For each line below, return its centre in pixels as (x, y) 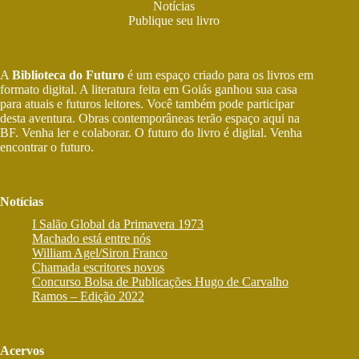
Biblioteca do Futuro (68, 75)
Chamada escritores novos (98, 268)
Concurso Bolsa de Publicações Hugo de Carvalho (160, 282)
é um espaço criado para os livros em (219, 75)
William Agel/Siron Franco (100, 253)
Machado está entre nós (91, 239)
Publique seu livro (174, 21)
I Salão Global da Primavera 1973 (118, 224)
